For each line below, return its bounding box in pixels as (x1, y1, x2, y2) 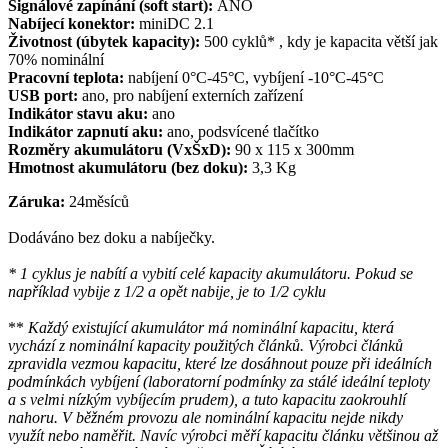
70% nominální (8, 50, 104, 68)
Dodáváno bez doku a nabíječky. (8, 228, 215, 246)
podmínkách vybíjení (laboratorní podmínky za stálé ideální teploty (8, 372, 430, 390)
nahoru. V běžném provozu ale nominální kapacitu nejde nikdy (8, 408, 403, 426)
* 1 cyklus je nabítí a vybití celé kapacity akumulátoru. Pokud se (8, 264, 413, 282)
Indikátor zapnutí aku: (8, 122, 167, 140)
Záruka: (8, 192, 65, 210)
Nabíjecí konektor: (8, 14, 139, 32)
